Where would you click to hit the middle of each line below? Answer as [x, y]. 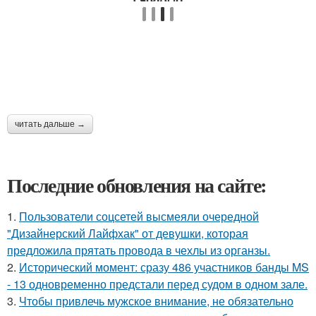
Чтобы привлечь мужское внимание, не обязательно [156, 301]
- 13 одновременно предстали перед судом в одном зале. [157, 284]
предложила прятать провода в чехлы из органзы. [139, 250]
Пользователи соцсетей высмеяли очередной [139, 216]
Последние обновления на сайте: [137, 185]
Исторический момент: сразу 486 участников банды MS [164, 267]
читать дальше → [50, 124]
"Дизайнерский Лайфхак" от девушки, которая [128, 233]
